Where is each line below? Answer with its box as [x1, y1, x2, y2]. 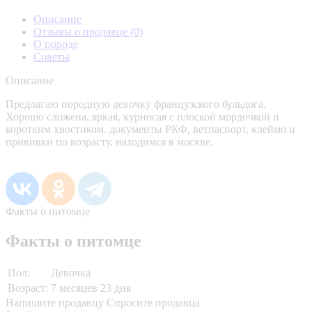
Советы [33, 50, 70, 63]
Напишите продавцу [6, 296, 104, 309]
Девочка [51, 266, 91, 279]
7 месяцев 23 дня [51, 281, 131, 294]
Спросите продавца [107, 296, 200, 309]
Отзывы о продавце [33, 25, 130, 38]
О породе [33, 38, 78, 50]
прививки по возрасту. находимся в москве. [6, 135, 213, 148]
